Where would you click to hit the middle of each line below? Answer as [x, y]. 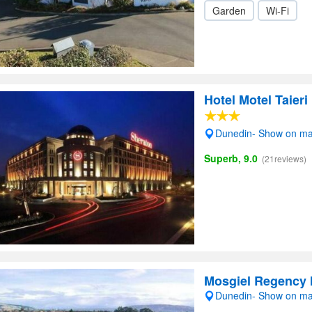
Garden [229, 10]
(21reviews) [284, 158]
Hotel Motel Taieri [256, 100]
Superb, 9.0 [231, 158]
